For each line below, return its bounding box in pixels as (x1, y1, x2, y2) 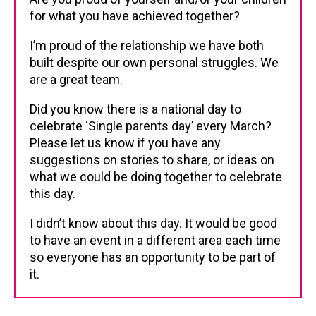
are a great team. (30, 72, 123, 87)
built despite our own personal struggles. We (30, 55, 279, 70)
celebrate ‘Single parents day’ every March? (30, 119, 272, 133)
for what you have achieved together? (30, 8, 240, 23)
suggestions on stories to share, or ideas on (30, 152, 274, 167)
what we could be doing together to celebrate (30, 169, 282, 184)
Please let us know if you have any (30, 135, 221, 150)
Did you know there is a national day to (30, 102, 241, 116)
